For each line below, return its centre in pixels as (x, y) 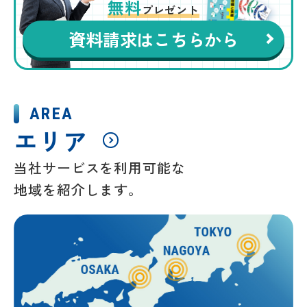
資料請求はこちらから (153, 39)
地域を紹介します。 (78, 189)
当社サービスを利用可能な (100, 167)
